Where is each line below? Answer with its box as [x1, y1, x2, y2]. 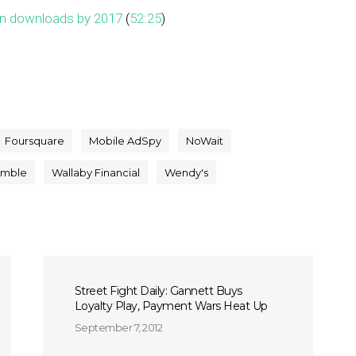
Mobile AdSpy [89, 134, 161, 147]
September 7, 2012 [74, 321, 163, 334]
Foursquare [5, 134, 64, 147]
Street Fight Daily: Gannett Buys [74, 284, 242, 298]
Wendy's [164, 166, 208, 179]
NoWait [186, 134, 223, 147]
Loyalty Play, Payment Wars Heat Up [74, 299, 268, 313]
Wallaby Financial [52, 166, 140, 179]
